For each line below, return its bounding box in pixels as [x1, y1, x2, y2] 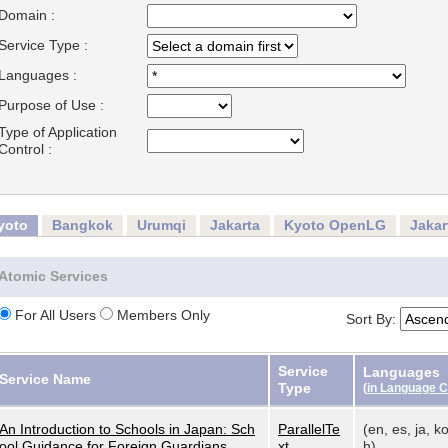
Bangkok [52, 217, 113, 233]
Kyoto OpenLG [284, 217, 386, 233]
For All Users [11, 307, 100, 323]
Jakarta [210, 217, 260, 233]
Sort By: [346, 311, 400, 327]
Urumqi [137, 217, 186, 233]
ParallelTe [278, 421, 340, 437]
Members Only [113, 307, 210, 323]
